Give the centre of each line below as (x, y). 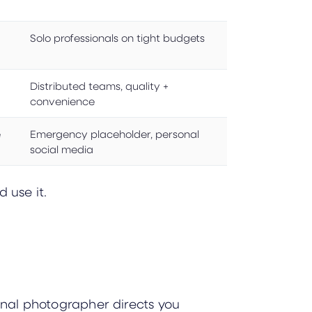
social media (62, 149)
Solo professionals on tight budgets (117, 37)
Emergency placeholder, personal (115, 133)
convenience (62, 101)
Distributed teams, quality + (99, 85)
